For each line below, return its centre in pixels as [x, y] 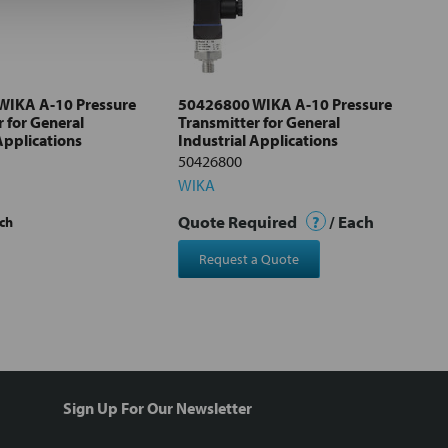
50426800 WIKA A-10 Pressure [285, 104]
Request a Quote [248, 259]
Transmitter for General [259, 122]
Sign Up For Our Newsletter [157, 408]
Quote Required [239, 222]
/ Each [350, 222]
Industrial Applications [258, 140]
